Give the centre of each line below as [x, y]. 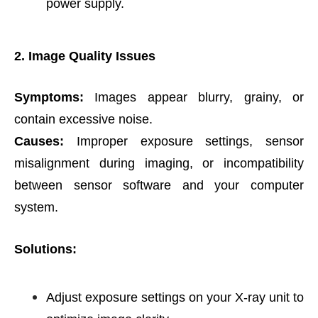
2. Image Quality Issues [85, 56]
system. [36, 207]
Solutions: [45, 249]
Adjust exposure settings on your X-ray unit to [175, 297]
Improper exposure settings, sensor [184, 141]
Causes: [39, 141]
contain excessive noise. [83, 119]
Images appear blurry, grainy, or [194, 97]
